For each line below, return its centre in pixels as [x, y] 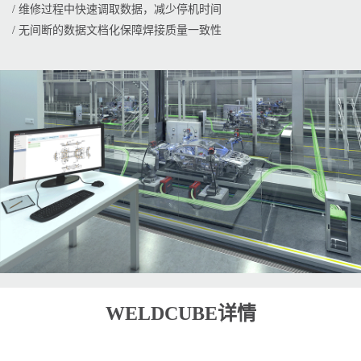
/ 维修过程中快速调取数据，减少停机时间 [117, 9]
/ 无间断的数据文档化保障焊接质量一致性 [117, 30]
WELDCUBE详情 [180, 314]
